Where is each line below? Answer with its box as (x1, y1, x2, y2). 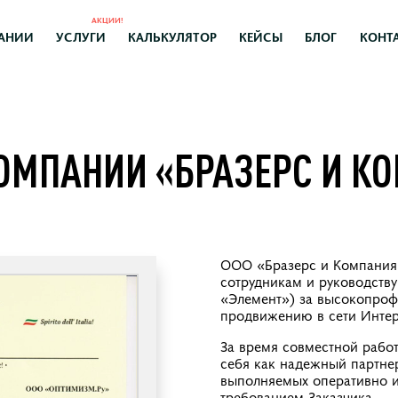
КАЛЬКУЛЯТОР (127, 28, 217, 45)
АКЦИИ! (91, 13, 123, 25)
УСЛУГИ (55, 28, 106, 45)
